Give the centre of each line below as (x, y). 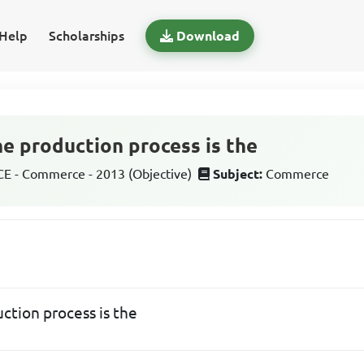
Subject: (238, 174)
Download (208, 36)
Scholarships (86, 36)
